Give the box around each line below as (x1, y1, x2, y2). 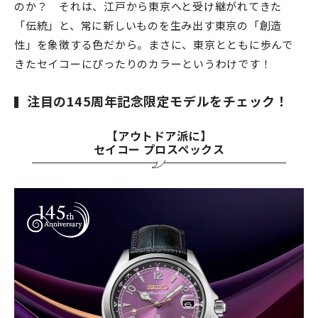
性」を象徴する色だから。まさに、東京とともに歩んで (14, 37, 293, 53)
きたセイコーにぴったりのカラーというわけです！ (14, 56, 272, 72)
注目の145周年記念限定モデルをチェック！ (27, 92, 289, 111)
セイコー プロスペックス (93, 141, 225, 158)
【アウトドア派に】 (106, 127, 212, 145)
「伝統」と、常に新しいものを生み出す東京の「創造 (14, 18, 282, 33)
